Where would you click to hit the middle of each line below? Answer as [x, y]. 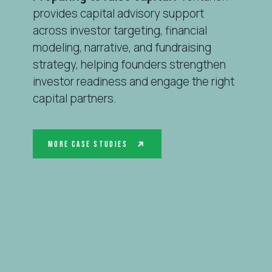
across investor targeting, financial [120, 30]
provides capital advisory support [118, 13]
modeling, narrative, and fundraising [122, 47]
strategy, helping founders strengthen [129, 64]
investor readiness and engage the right [133, 81]
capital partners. [74, 98]
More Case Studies [88, 144]
